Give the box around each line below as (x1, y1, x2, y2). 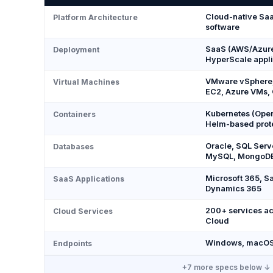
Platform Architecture (53, 13, 138, 22)
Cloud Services (53, 207, 113, 216)
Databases (53, 142, 94, 151)
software (205, 23, 239, 32)
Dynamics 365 (205, 184, 261, 193)
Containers (53, 110, 96, 119)
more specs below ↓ (192, 263, 271, 272)
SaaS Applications (53, 174, 124, 183)
